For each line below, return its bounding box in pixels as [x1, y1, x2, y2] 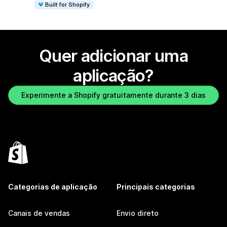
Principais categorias [117, 182, 195, 192]
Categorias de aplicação [8, 182, 97, 192]
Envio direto [117, 209, 159, 218]
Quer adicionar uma [39, 46, 188, 66]
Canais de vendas [8, 209, 70, 218]
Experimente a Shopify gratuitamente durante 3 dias [21, 91, 206, 100]
